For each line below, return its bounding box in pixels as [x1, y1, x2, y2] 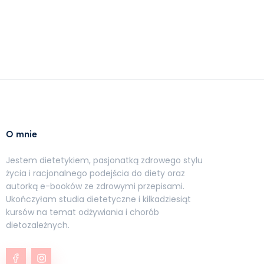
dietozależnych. [6, 219, 70, 231]
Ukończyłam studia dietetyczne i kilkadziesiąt [6, 193, 192, 205]
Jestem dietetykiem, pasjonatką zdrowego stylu [6, 154, 203, 166]
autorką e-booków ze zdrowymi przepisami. [6, 180, 185, 192]
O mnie [6, 126, 38, 140]
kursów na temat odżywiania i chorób [6, 206, 160, 218]
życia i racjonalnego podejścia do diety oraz [6, 167, 186, 179]
